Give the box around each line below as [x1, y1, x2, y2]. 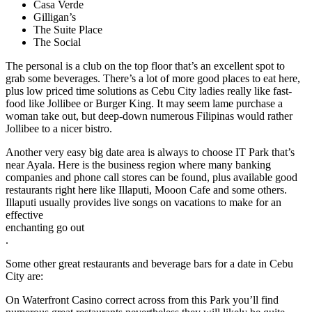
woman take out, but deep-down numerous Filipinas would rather [6, 110, 292, 122]
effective [6, 209, 43, 221]
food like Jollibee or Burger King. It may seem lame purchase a [6, 97, 283, 109]
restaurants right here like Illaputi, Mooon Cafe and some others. [6, 184, 287, 196]
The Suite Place [33, 24, 102, 36]
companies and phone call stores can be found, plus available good [6, 171, 297, 183]
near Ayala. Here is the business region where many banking [6, 159, 271, 171]
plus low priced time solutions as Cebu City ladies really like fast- [6, 85, 292, 97]
